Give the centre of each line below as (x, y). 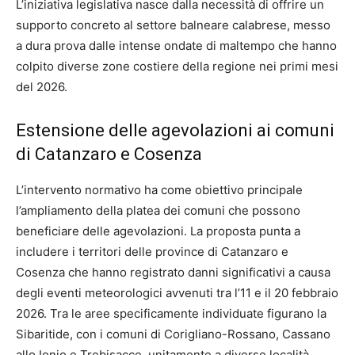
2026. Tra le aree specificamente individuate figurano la (171, 313)
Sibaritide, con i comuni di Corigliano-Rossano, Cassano (173, 334)
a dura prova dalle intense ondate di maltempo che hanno (176, 45)
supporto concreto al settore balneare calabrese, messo (173, 25)
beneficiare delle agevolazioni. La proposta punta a (158, 231)
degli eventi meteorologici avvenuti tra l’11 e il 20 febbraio (177, 292)
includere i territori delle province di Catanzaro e (152, 251)
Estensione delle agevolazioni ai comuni (175, 130)
